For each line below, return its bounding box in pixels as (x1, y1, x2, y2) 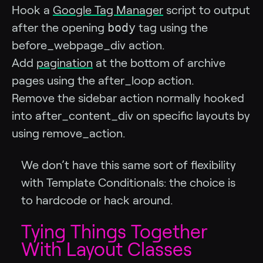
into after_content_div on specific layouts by (12, 109, 250, 123)
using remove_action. (12, 127, 125, 140)
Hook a (12, 4, 53, 17)
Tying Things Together (21, 221, 208, 243)
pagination (36, 56, 93, 70)
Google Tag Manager (53, 4, 163, 17)
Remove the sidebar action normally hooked (12, 92, 244, 105)
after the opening (12, 21, 107, 35)
